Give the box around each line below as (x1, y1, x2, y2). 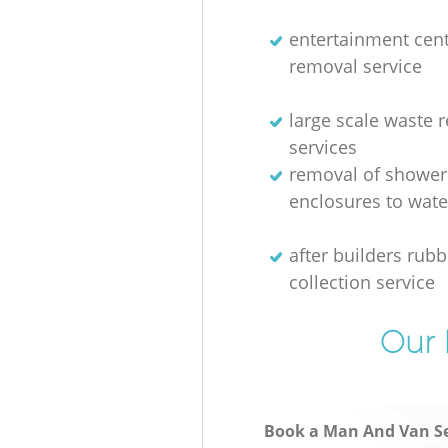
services (288, 134, 357, 159)
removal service (288, 53, 422, 78)
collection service (288, 269, 435, 294)
